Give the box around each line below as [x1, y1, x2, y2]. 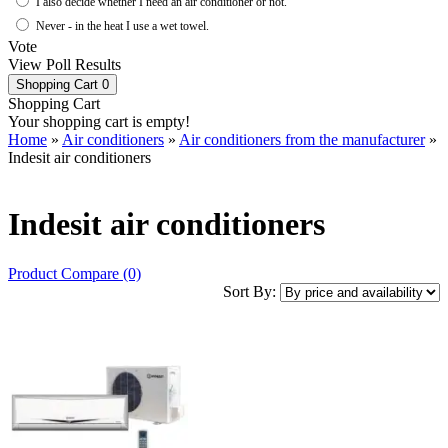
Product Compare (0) [8, 264, 141, 282]
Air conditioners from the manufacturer [179, 131, 425, 148]
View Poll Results [8, 56, 121, 73]
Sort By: [223, 282, 280, 300]
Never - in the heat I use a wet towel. [36, 19, 209, 33]
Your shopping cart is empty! [8, 113, 190, 130]
